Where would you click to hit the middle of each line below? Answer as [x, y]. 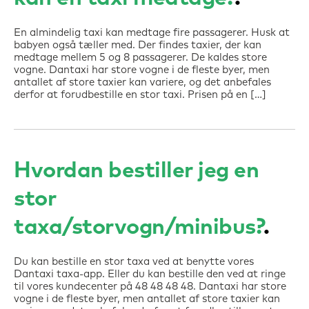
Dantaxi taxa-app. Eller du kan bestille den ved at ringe [150, 274]
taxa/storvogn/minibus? [139, 228]
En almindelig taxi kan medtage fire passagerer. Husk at [152, 33]
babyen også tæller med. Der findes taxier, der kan [138, 45]
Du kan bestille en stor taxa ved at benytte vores [134, 262]
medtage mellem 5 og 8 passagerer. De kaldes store [140, 58]
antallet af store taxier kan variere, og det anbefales [142, 82]
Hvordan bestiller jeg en [136, 171]
